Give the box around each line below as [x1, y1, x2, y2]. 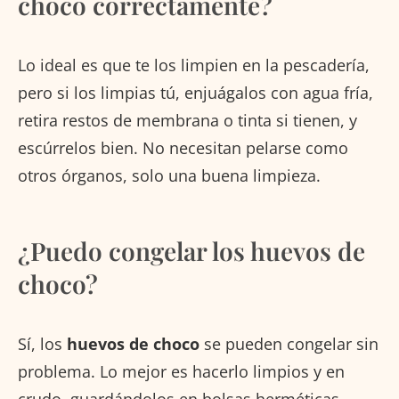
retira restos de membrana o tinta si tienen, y [18, 109, 357, 131]
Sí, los [18, 332, 67, 354]
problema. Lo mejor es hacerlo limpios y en [18, 360, 345, 382]
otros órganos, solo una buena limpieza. [18, 164, 321, 186]
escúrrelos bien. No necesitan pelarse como [18, 136, 348, 159]
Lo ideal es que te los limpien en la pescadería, [18, 53, 370, 76]
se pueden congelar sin [199, 332, 379, 354]
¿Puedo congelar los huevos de [18, 233, 365, 267]
